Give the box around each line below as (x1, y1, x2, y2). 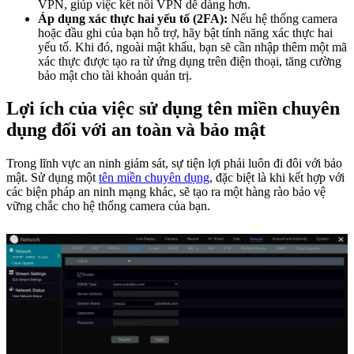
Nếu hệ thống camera (228, 11, 337, 25)
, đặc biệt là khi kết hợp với (209, 171, 345, 185)
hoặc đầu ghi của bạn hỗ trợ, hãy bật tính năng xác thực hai (38, 25, 333, 40)
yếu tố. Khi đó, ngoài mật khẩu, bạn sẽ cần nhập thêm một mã (38, 40, 347, 54)
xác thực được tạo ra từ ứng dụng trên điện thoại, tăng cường (38, 54, 341, 68)
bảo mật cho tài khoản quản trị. (38, 68, 192, 82)
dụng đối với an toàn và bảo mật (6, 119, 265, 141)
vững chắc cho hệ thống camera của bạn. (6, 199, 210, 213)
